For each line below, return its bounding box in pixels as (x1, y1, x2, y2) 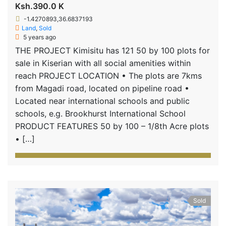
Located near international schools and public (15, 95, 190, 106)
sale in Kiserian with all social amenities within (15, 58, 191, 68)
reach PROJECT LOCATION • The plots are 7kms (15, 70, 202, 81)
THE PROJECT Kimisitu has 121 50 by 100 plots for (15, 45, 210, 55)
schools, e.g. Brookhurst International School (15, 108, 186, 119)
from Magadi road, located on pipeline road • (15, 83, 189, 93)
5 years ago (22, 33, 56, 41)
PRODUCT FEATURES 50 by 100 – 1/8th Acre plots (15, 121, 209, 131)
